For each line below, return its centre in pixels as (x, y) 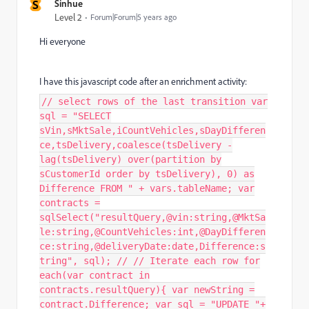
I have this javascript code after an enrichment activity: (143, 81)
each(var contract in (94, 275)
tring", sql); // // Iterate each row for (150, 261)
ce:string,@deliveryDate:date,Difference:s (152, 246)
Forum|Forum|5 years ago (133, 17)
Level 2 (68, 17)
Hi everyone (63, 41)
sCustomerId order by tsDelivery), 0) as (147, 174)
